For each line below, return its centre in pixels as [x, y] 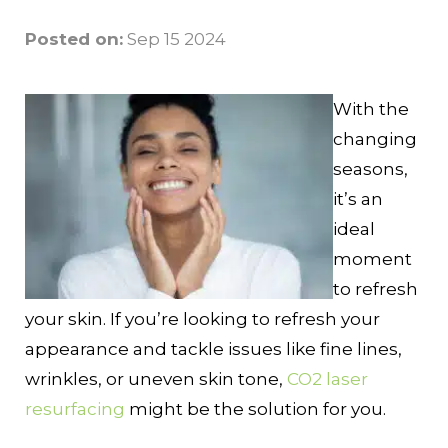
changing [375, 139]
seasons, [370, 169]
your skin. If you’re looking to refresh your [202, 319]
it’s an [358, 199]
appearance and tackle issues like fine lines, [213, 349]
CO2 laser [327, 379]
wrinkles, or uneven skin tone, [156, 379]
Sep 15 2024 [174, 39]
